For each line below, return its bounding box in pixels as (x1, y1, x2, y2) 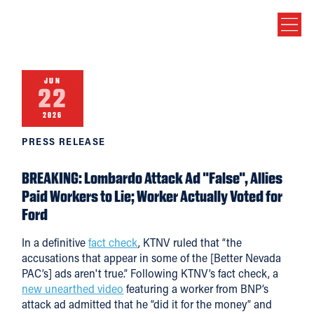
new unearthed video (22, 280, 124, 296)
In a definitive (22, 234, 89, 250)
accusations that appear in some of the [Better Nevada (22, 250, 282, 265)
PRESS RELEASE (22, 135, 106, 149)
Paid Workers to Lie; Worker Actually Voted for (22, 187, 283, 206)
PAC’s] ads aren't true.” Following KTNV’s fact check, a (22, 265, 279, 280)
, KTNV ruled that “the (138, 234, 243, 250)
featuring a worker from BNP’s (123, 280, 269, 296)
